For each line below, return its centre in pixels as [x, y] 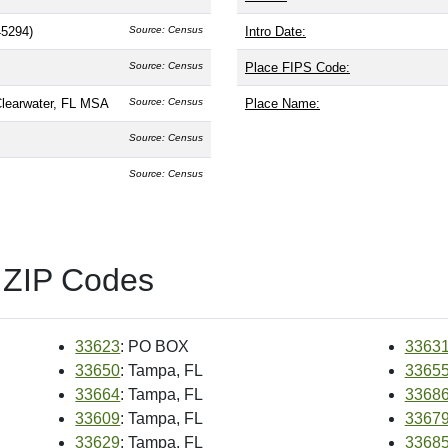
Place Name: [282, 104]
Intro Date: [275, 32]
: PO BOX [155, 347]
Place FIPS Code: [297, 68]
